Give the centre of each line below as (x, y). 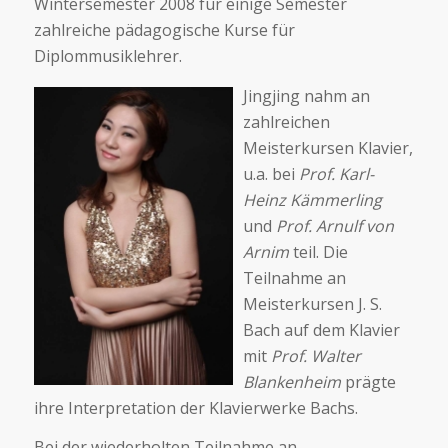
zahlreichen (286, 121)
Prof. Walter (315, 355)
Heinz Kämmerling (312, 199)
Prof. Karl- (336, 173)
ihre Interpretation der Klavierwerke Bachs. (195, 407)
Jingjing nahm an (306, 95)
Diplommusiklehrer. (107, 56)
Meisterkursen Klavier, (327, 147)
